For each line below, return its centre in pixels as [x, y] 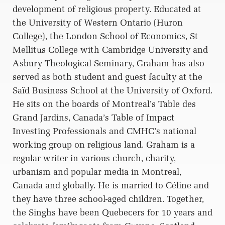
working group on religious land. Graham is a [104, 145]
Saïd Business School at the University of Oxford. [113, 91]
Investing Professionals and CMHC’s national [104, 131]
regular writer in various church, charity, [94, 158]
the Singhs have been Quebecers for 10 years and [113, 213]
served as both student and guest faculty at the [107, 77]
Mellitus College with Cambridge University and [110, 50]
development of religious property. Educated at [107, 9]
